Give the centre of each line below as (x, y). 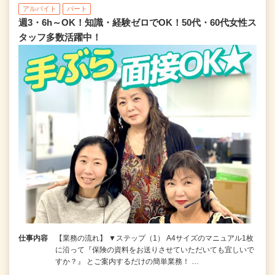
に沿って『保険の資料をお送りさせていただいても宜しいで (155, 250)
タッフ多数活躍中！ (60, 37)
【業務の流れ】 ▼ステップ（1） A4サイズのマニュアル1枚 (154, 238)
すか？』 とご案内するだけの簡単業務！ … (127, 262)
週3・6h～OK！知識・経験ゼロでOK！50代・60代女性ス (137, 23)
